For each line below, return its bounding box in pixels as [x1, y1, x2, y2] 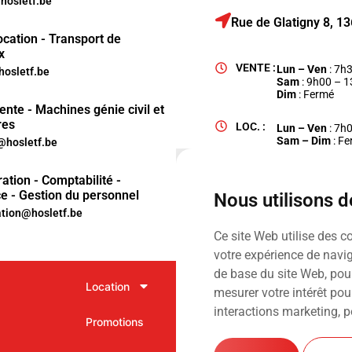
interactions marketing [214, 304, 338, 319]
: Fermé [296, 88, 335, 101]
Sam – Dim [277, 134, 334, 147]
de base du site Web [214, 266, 324, 281]
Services [193, 315, 239, 329]
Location [85, 280, 130, 294]
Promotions [85, 315, 144, 329]
